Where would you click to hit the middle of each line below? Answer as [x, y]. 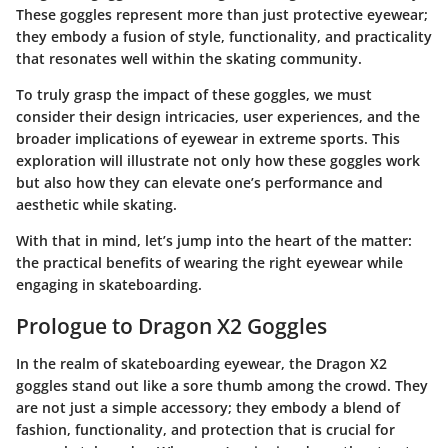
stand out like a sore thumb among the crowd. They [248, 385]
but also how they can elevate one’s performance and [199, 182]
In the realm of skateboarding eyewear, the [166, 363]
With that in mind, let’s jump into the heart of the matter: [214, 240]
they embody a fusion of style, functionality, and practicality [224, 36]
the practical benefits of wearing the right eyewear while [209, 262]
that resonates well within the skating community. [189, 58]
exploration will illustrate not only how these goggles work [218, 160]
